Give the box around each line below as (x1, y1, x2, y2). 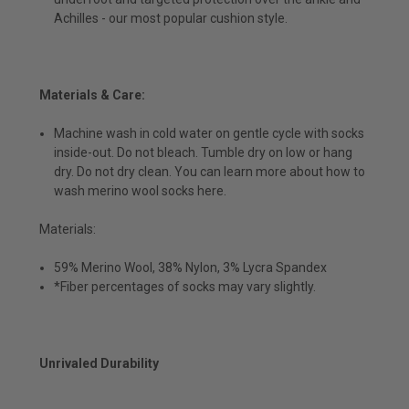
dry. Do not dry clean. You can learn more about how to (54, 163, 366, 179)
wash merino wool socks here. (54, 183, 227, 198)
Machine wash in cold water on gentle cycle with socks (54, 125, 365, 141)
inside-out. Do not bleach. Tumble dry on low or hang (54, 144, 353, 160)
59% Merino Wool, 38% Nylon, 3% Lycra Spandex (54, 259, 328, 275)
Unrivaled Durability (39, 355, 159, 371)
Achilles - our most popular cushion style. (54, 10, 288, 26)
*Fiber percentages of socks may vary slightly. (54, 278, 317, 294)
